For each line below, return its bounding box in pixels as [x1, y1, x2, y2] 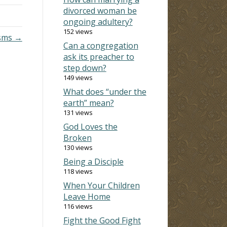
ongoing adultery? [63, 16, 133, 27]
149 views [63, 72, 93, 82]
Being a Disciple [63, 156, 124, 167]
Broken [63, 132, 92, 143]
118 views [63, 166, 93, 176]
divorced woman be [63, 5, 137, 16]
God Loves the [63, 121, 118, 132]
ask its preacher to [63, 51, 134, 62]
